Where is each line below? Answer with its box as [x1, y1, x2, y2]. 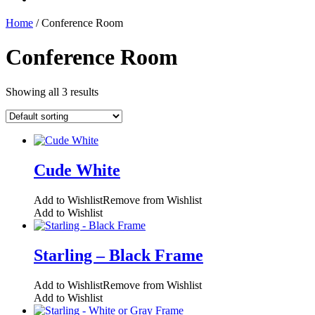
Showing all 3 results [6, 85, 98, 98]
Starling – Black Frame [34, 245, 203, 264]
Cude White [34, 160, 120, 179]
